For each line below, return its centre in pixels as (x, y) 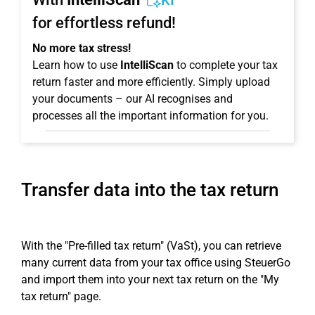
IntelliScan (147, 65)
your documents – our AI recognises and (133, 99)
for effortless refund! (104, 23)
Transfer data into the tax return (150, 190)
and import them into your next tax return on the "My (150, 279)
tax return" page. (61, 296)
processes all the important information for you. (150, 116)
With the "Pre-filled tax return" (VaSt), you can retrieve (151, 246)
